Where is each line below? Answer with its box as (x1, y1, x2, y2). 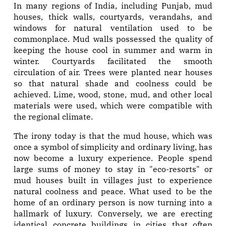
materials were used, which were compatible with (14, 100, 212, 111)
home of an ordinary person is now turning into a (14, 197, 212, 208)
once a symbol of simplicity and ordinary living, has (14, 142, 212, 152)
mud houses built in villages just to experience (14, 175, 212, 186)
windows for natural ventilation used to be (14, 23, 212, 33)
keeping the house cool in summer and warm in (14, 45, 212, 55)
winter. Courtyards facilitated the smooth (14, 56, 212, 67)
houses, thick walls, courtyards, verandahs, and (14, 12, 212, 22)
